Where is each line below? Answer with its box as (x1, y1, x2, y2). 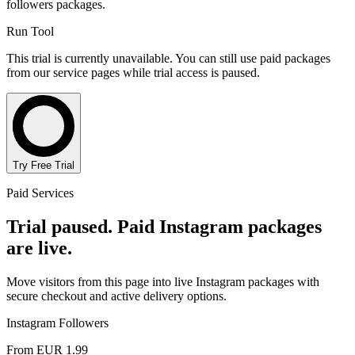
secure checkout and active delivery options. (6, 288, 227, 303)
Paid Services (6, 185, 74, 200)
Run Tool (6, 24, 54, 38)
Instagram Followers (6, 315, 109, 330)
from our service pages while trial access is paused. (6, 65, 260, 79)
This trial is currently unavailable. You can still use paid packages (6, 51, 330, 65)
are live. (6, 237, 72, 258)
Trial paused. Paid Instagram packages (6, 216, 322, 237)
